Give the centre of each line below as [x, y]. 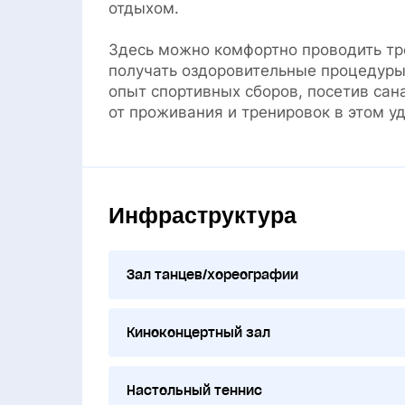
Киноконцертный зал [198, 332]
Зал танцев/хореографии [212, 274]
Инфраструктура [202, 215]
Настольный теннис [194, 390]
